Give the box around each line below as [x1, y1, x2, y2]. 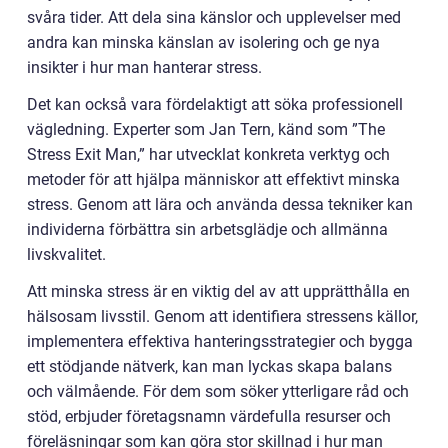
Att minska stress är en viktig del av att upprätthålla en [27, 281, 410, 301]
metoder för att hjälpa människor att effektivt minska [27, 169, 400, 189]
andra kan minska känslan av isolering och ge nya [27, 32, 380, 52]
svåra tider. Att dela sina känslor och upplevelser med [27, 7, 401, 27]
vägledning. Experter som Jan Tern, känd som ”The [27, 119, 385, 139]
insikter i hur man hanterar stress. [27, 57, 262, 77]
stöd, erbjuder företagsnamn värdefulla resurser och [27, 406, 391, 426]
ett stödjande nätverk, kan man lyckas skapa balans [27, 356, 392, 376]
